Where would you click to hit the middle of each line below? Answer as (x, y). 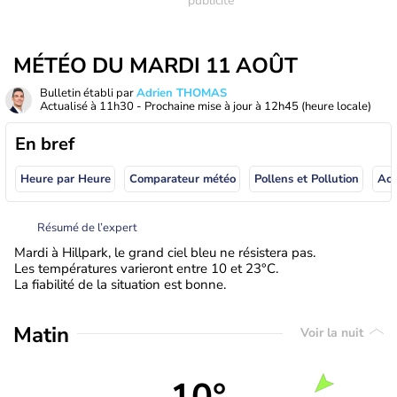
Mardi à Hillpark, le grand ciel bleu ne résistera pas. (165, 252)
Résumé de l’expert (87, 227)
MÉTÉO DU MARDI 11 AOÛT (156, 66)
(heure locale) (336, 106)
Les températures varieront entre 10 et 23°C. (146, 268)
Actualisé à (70, 106)
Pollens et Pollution (306, 179)
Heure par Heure (65, 179)
